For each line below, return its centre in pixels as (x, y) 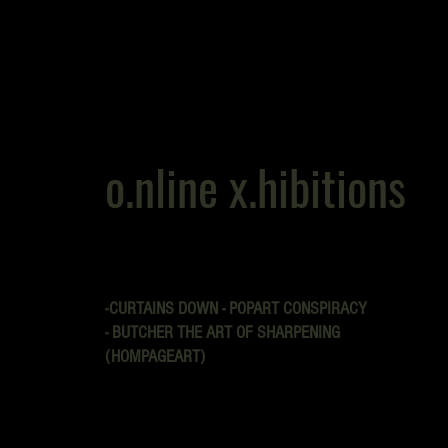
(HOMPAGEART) (155, 356)
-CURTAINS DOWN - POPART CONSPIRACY (236, 308)
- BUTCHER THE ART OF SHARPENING (222, 332)
